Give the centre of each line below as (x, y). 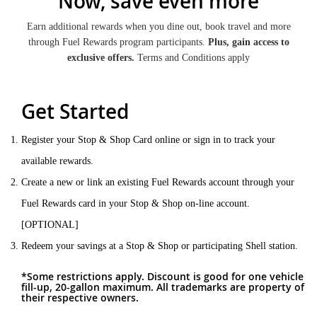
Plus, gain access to (248, 42)
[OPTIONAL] (50, 225)
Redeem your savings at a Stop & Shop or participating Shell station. (160, 246)
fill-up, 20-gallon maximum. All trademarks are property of (163, 287)
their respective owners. (80, 298)
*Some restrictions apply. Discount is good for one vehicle (162, 276)
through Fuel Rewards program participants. (118, 42)
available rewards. (57, 161)
